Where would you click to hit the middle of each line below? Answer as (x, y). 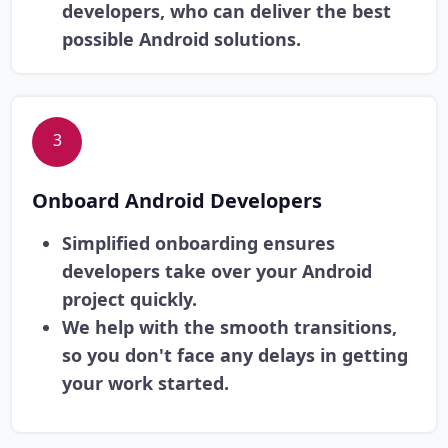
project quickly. (129, 299)
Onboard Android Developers (177, 201)
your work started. (145, 383)
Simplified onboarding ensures (198, 243)
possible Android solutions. (181, 39)
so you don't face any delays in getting (235, 355)
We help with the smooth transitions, (229, 327)
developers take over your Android (217, 271)
